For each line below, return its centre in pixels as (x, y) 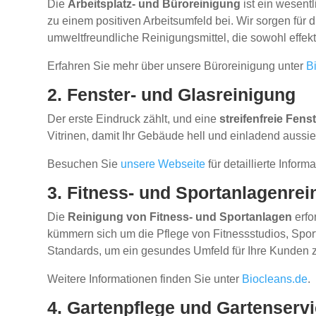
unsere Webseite (163, 164)
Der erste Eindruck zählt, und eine (134, 119)
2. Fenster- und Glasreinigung (172, 95)
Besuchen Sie (84, 164)
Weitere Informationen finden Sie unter (145, 279)
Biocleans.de (275, 279)
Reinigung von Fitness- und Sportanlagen (180, 217)
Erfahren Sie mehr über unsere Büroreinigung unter (177, 66)
